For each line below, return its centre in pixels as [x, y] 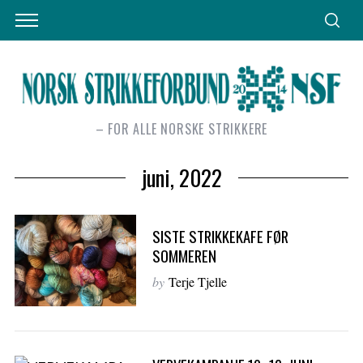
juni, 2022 [181, 178]
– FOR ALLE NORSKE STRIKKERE [181, 129]
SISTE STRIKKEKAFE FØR [220, 237]
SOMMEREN [184, 256]
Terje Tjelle [197, 282]
